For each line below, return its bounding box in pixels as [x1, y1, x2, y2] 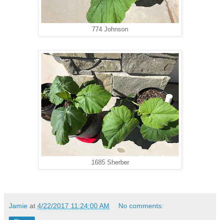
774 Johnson [92, 26, 128, 33]
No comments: [118, 202, 164, 210]
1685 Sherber [91, 159, 129, 166]
